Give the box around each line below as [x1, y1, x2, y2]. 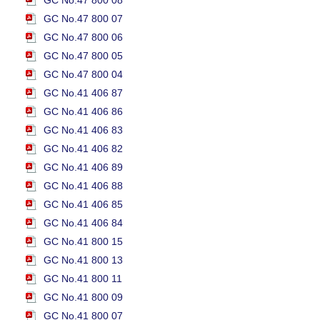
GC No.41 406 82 [44, 143, 123, 154]
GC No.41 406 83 [44, 124, 123, 136]
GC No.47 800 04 [44, 69, 123, 80]
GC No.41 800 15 [44, 236, 123, 247]
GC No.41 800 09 [44, 291, 123, 303]
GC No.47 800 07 [44, 13, 123, 24]
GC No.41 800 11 [44, 273, 122, 284]
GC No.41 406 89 [44, 161, 123, 173]
